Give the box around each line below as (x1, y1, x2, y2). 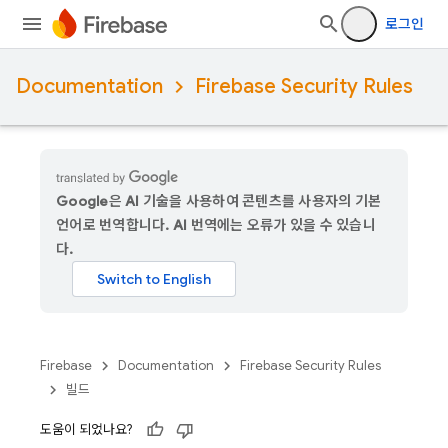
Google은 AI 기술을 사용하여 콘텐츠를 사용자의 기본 (56, 192, 381, 210)
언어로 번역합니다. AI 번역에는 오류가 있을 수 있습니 (56, 216, 376, 234)
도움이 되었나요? (40, 421, 132, 438)
